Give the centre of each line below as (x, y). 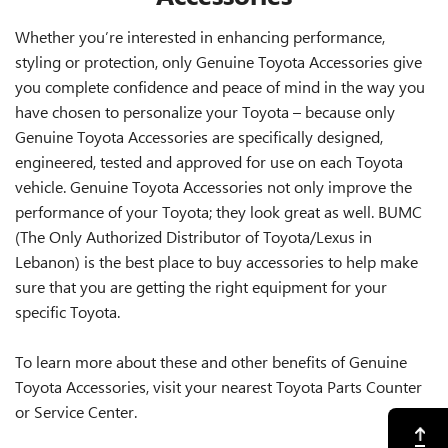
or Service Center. (76, 411)
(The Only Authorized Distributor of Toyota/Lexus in (193, 236)
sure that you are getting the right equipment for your (201, 286)
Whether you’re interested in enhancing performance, (200, 36)
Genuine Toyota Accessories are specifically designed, (199, 136)
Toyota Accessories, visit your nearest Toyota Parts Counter (218, 386)
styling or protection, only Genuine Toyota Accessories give (218, 61)
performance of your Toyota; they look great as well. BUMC (218, 211)
